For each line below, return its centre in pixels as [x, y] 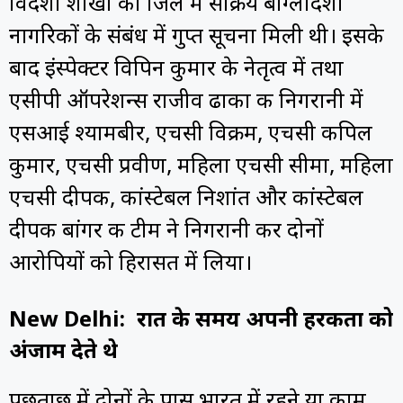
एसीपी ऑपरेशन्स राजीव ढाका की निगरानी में [186, 103]
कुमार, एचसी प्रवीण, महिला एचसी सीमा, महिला [201, 168]
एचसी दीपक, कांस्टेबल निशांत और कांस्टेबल [186, 200]
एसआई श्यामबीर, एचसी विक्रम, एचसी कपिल [191, 135]
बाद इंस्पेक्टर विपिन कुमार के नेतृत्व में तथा [176, 71]
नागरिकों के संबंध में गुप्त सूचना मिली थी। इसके [197, 38]
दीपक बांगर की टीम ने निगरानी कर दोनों [166, 233]
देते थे [94, 353]
